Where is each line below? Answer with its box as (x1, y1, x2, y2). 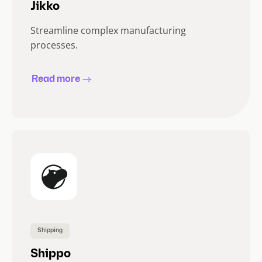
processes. (30, 39, 78, 52)
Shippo (30, 249, 71, 261)
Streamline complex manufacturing (30, 24, 186, 37)
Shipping (37, 227, 63, 235)
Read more (32, 75, 80, 85)
